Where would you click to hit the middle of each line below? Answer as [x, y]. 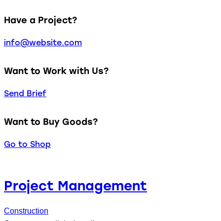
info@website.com [43, 42]
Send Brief [25, 93]
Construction [26, 211]
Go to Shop [27, 144]
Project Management [75, 186]
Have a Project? [40, 20]
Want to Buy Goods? [51, 121]
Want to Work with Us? [56, 71]
